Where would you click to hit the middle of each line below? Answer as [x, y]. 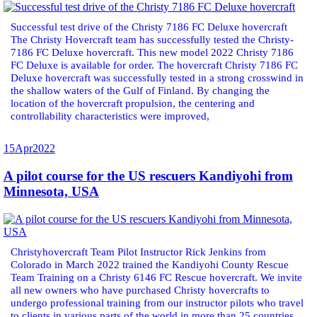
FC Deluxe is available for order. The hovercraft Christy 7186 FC [154, 65]
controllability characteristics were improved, [110, 116]
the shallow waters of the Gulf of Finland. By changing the [140, 91]
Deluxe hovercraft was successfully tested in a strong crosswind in [157, 78]
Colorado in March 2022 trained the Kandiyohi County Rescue [149, 264]
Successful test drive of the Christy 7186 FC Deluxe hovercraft [149, 27]
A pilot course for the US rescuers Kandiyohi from [148, 176]
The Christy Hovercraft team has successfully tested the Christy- [152, 40]
